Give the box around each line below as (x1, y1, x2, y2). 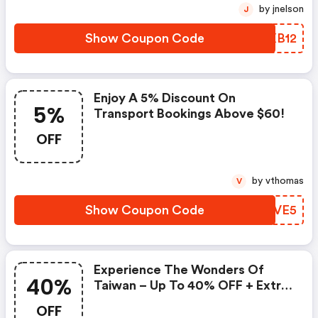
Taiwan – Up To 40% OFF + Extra (94, 279, 288, 292)
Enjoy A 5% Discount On (94, 92, 236, 104)
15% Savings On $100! (94, 295, 224, 307)
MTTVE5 (243, 204, 297, 216)
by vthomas (265, 176, 304, 186)
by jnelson (273, 4, 304, 14)
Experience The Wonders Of (94, 263, 264, 276)
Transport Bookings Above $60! (94, 107, 285, 120)
